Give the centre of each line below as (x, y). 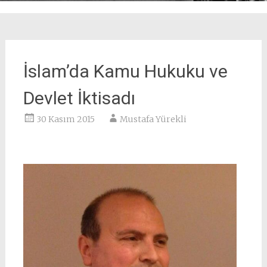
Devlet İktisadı (79, 98)
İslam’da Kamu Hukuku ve (125, 71)
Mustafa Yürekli (153, 119)
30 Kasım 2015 (65, 119)
